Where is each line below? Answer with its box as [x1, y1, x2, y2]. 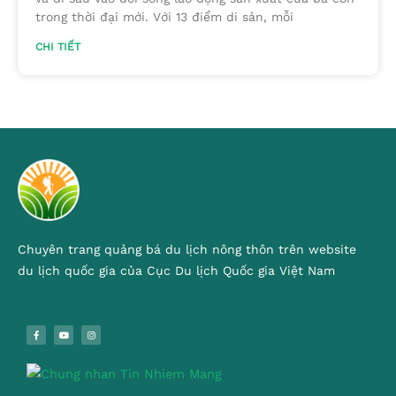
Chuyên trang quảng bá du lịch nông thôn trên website [18, 241, 361, 256]
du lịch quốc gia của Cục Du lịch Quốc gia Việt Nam [18, 263, 335, 278]
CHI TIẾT [35, 40, 80, 53]
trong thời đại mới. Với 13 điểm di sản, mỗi [35, 9, 293, 24]
